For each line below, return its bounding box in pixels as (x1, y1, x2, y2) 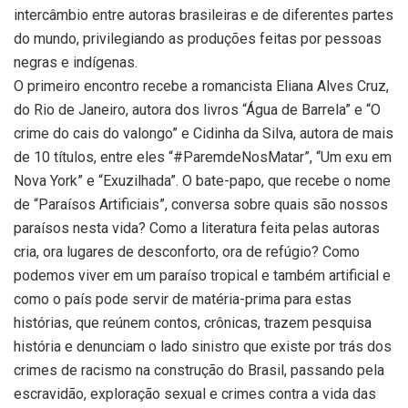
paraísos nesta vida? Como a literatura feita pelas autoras (14, 219, 380, 237)
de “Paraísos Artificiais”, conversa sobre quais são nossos (14, 195, 388, 213)
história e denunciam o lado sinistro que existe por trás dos (14, 337, 392, 355)
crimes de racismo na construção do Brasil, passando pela (14, 361, 384, 379)
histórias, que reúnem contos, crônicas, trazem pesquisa (14, 313, 372, 331)
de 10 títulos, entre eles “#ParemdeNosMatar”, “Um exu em (14, 148, 392, 166)
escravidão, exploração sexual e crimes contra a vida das (14, 384, 376, 403)
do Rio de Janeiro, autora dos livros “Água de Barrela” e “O (14, 100, 381, 118)
